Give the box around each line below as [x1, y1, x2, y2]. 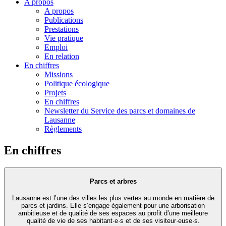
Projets [44, 88, 66, 97]
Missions [44, 70, 73, 79]
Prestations [44, 24, 79, 33]
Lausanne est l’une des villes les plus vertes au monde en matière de [12, 194, 214, 202]
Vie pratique [44, 33, 83, 42]
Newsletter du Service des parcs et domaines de [44, 106, 195, 115]
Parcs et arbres [89, 178, 137, 186]
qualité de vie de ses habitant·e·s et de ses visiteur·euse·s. [26, 217, 200, 225]
